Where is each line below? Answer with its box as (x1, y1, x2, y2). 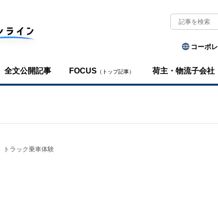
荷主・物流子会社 (152, 66, 215, 75)
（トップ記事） (97, 68, 135, 74)
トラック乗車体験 (3, 145, 54, 153)
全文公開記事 (4, 66, 52, 75)
